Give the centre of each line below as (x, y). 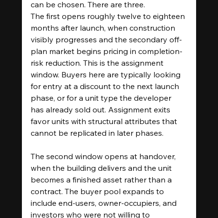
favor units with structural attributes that (105, 121)
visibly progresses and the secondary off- (106, 39)
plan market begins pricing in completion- (106, 51)
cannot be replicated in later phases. (97, 133)
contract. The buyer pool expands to (98, 191)
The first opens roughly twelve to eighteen (109, 16)
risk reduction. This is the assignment (98, 63)
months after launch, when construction (104, 27)
